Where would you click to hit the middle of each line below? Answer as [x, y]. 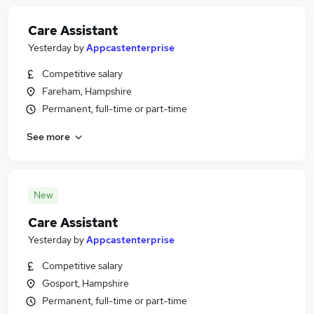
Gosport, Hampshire [86, 283]
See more [48, 136]
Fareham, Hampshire [87, 91]
